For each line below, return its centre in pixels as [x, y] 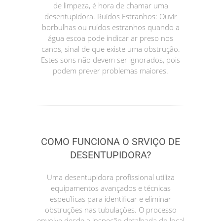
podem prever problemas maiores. [110, 70]
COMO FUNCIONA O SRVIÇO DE [110, 141]
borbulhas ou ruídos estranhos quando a [110, 27]
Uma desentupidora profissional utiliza [110, 177]
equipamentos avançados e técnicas [110, 188]
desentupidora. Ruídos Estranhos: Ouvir [110, 16]
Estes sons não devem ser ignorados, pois [110, 59]
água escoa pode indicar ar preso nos [110, 38]
